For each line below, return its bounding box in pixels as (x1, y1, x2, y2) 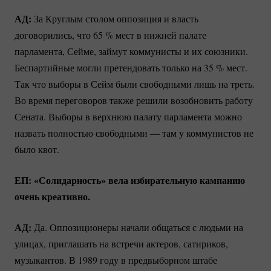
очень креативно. (15, 189, 90, 204)
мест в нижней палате (113, 28, 206, 42)
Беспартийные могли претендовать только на (15, 61, 204, 74)
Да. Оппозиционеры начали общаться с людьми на (31, 221, 243, 234)
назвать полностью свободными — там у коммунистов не (15, 126, 253, 140)
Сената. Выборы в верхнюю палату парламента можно (15, 110, 242, 123)
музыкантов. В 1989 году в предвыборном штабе (15, 253, 217, 267)
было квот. (15, 143, 59, 156)
